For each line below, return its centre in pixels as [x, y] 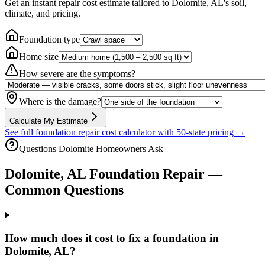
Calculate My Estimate [49, 121]
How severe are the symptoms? [77, 74]
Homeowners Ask [128, 149]
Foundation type [49, 40]
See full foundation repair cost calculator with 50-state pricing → [125, 132]
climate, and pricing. [43, 14]
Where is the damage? [60, 102]
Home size [39, 57]
